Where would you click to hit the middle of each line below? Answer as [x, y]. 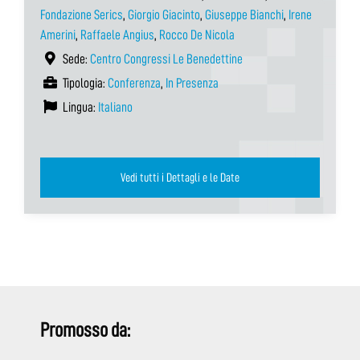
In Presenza [192, 83]
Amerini [58, 35]
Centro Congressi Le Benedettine [166, 59]
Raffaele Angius [117, 35]
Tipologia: [84, 83]
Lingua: [79, 107]
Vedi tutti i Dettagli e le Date [180, 177]
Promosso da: [85, 329]
